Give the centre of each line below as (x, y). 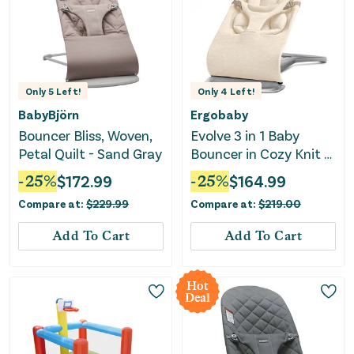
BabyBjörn (49, 114)
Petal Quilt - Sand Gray (90, 153)
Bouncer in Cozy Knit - (260, 153)
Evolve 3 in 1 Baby (245, 135)
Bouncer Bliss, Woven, (85, 135)
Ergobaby (219, 114)
